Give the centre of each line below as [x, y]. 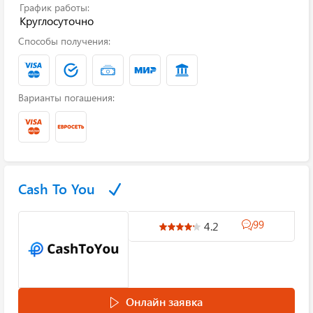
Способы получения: [64, 41]
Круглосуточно [57, 21]
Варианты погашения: [66, 97]
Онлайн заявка [164, 301]
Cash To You [57, 188]
